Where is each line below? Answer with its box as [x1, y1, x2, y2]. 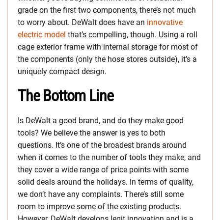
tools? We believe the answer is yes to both [18, 128, 165, 137]
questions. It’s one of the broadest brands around [18, 140, 187, 150]
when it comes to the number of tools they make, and [18, 153, 201, 162]
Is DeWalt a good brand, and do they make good [18, 116, 184, 125]
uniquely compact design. [18, 67, 107, 76]
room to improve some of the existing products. [18, 202, 181, 211]
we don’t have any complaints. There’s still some [18, 190, 184, 199]
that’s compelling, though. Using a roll [66, 30, 197, 39]
